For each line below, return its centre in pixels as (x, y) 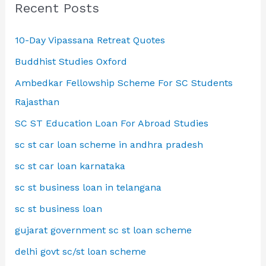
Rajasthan (37, 102)
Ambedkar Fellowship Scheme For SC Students (123, 83)
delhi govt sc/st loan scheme (80, 252)
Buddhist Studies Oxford (71, 62)
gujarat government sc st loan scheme (103, 230)
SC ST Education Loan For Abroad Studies (111, 123)
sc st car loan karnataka (70, 166)
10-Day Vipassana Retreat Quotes (90, 40)
